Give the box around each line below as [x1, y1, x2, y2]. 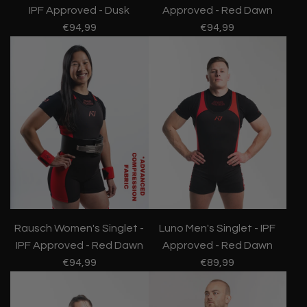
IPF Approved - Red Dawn [15, 239, 143, 251]
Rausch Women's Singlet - [14, 222, 145, 234]
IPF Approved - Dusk [29, 5, 130, 16]
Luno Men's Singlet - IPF [159, 222, 276, 234]
